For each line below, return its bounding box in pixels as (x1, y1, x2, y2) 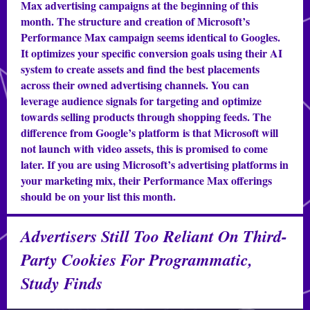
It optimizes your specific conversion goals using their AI (21, 45, 282, 61)
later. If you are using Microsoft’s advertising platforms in (21, 156, 289, 172)
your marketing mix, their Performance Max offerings (21, 172, 272, 188)
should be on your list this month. (21, 188, 176, 204)
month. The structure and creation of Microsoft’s (21, 13, 250, 29)
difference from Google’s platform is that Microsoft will (21, 125, 278, 140)
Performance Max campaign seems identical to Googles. (21, 29, 280, 45)
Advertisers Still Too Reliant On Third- (21, 224, 287, 248)
